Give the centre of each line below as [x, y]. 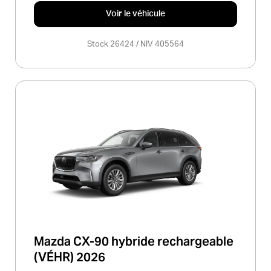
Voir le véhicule [135, 14]
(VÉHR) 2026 [70, 257]
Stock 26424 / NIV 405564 [135, 44]
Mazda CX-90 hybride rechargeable [134, 241]
